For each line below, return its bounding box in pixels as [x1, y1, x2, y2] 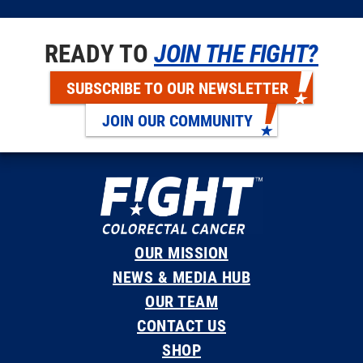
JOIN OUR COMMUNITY [102, 109, 253, 130]
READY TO [45, 35, 155, 69]
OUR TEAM [145, 290, 218, 312]
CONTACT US [137, 314, 226, 336]
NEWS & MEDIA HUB [113, 266, 250, 288]
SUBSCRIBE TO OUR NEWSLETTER [66, 76, 288, 98]
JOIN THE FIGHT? [154, 35, 318, 69]
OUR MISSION [135, 241, 228, 263]
